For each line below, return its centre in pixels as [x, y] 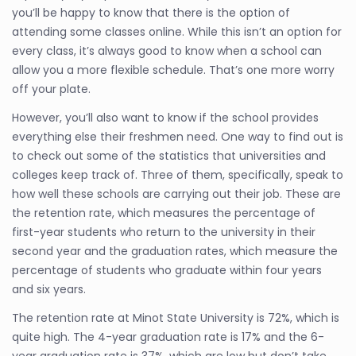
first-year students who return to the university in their [164, 232]
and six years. [49, 289]
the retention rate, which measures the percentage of [164, 213]
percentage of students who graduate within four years [167, 270]
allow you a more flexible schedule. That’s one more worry [173, 70]
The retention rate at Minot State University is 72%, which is [176, 318]
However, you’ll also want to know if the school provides [165, 118]
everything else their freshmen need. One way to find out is [178, 137]
